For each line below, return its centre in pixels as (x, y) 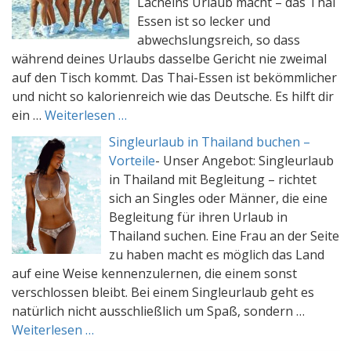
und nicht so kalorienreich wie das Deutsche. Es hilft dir (173, 96)
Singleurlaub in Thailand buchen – (210, 142)
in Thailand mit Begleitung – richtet (213, 179)
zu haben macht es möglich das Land (217, 255)
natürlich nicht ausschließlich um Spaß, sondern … (158, 311)
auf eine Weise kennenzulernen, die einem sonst (154, 273)
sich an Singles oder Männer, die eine (218, 198)
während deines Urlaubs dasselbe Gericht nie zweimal (169, 59)
